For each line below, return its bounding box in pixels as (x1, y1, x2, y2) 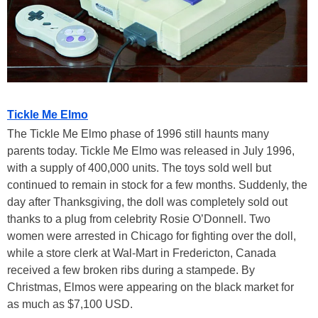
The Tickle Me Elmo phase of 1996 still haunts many (7, 128, 269, 141)
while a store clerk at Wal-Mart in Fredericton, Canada (7, 247, 276, 260)
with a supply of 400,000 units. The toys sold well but (7, 162, 271, 175)
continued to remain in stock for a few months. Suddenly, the (7, 179, 307, 192)
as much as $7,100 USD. (7, 298, 136, 311)
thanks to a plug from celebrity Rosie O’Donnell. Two (7, 213, 270, 226)
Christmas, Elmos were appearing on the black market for (7, 281, 294, 294)
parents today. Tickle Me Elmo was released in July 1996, (7, 145, 295, 158)
